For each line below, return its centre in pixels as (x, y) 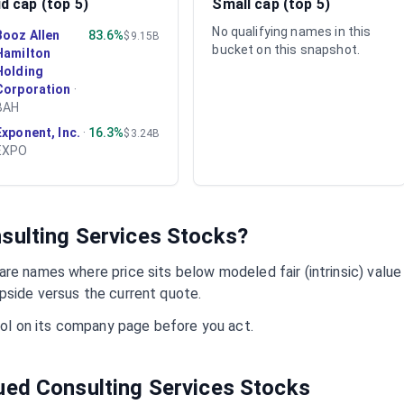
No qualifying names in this (292, 32)
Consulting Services (135, 388)
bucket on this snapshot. (286, 50)
